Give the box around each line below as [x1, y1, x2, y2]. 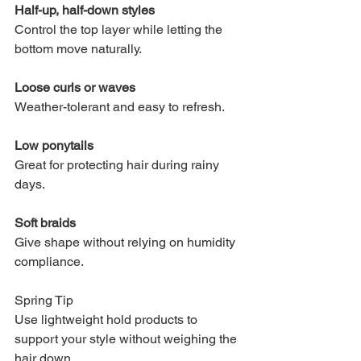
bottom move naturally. [15, 40, 142, 56]
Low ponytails [15, 137, 93, 153]
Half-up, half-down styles [15, 2, 155, 18]
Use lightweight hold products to [15, 311, 201, 327]
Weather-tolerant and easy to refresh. [15, 98, 225, 114]
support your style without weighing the [15, 330, 240, 346]
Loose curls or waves [15, 79, 135, 95]
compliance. [15, 253, 84, 269]
